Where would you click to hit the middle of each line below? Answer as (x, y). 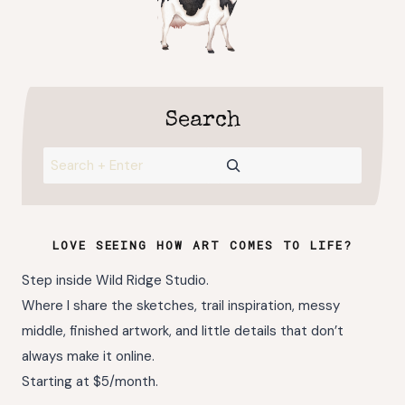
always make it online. (88, 356)
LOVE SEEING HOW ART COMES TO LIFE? (202, 245)
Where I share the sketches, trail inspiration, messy (181, 305)
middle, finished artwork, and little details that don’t (183, 330)
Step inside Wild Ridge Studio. (115, 280)
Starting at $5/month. (90, 381)
